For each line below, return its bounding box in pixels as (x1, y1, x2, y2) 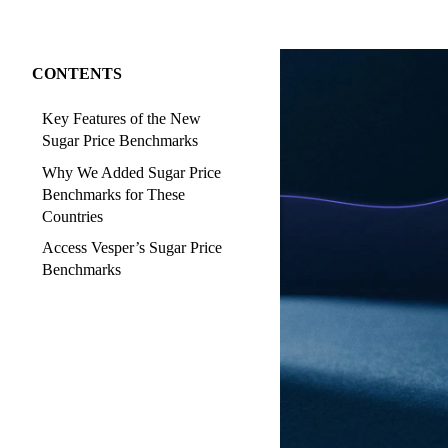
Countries (42, 207, 103, 225)
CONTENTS (32, 65, 122, 83)
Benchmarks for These (42, 185, 185, 203)
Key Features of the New (42, 110, 201, 128)
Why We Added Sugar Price (42, 163, 221, 181)
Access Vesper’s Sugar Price (42, 239, 222, 257)
